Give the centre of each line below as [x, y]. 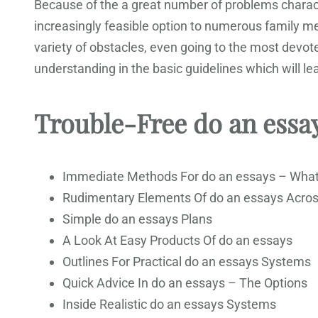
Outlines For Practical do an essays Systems [187, 262]
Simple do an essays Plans [137, 219]
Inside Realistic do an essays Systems [169, 305]
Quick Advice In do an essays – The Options [185, 283]
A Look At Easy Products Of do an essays [177, 241]
